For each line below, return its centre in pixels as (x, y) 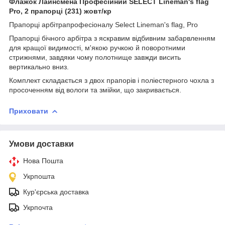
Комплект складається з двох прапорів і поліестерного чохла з (111, 80)
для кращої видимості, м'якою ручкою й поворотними (97, 47)
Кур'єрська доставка (56, 192)
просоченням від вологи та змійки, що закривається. (95, 90)
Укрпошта (39, 176)
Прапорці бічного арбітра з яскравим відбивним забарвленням (112, 38)
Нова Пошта (43, 160)
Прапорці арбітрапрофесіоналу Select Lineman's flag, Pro (103, 24)
